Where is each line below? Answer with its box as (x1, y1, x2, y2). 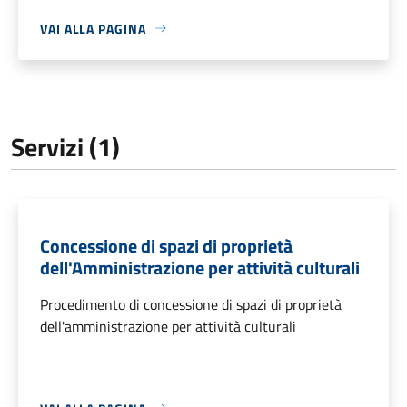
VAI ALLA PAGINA (40, 18, 146, 38)
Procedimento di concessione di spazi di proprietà (40, 293, 342, 315)
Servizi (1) (11, 126, 120, 166)
